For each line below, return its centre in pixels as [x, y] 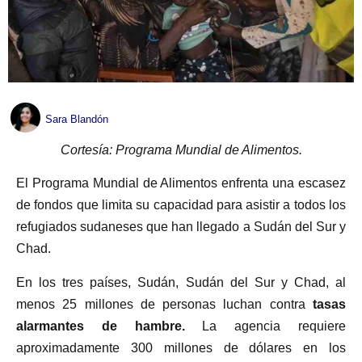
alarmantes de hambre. [101, 326]
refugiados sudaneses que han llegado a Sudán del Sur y [181, 227]
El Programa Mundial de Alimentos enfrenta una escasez [181, 183]
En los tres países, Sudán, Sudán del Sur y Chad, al [181, 282]
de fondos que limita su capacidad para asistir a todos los [181, 205]
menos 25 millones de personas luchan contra [161, 304]
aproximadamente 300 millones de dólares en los [181, 347]
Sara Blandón [77, 120]
